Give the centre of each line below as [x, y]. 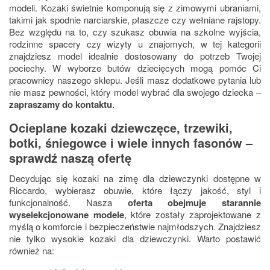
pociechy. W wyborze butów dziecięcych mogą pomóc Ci [135, 68]
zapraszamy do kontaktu [61, 105]
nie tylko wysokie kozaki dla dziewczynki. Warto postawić [135, 239]
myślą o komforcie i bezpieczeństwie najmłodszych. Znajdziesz [135, 227]
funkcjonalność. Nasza [68, 202]
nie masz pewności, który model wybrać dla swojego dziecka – [135, 92]
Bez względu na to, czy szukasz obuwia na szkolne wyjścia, [135, 32]
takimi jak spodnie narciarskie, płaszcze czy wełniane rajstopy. [135, 20]
